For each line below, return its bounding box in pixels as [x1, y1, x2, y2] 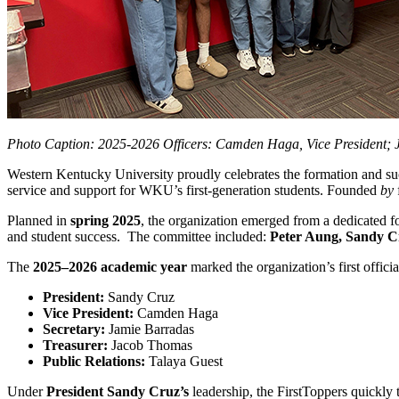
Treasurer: [43, 337, 108, 353]
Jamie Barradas [105, 321, 194, 337]
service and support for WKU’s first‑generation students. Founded [7, 182, 380, 198]
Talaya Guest [145, 353, 223, 369]
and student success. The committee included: [7, 228, 270, 244]
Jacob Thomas [108, 337, 192, 353]
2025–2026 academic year [33, 258, 187, 274]
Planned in [7, 212, 70, 228]
